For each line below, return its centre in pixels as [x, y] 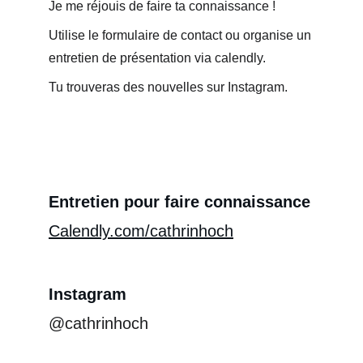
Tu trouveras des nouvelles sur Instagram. [168, 87]
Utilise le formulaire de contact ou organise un [181, 35]
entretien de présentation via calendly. [157, 58]
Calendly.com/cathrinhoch [141, 231]
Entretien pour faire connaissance [179, 202]
